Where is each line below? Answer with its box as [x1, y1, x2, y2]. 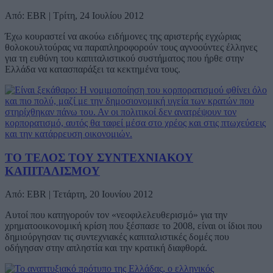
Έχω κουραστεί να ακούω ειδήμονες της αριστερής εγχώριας [5, 30, 241, 41]
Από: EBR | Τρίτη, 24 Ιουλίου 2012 [5, 10, 144, 21]
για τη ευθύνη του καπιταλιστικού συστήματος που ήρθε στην [5, 52, 244, 63]
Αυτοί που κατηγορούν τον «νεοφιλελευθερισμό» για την [5, 210, 227, 221]
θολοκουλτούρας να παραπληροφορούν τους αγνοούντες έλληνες [5, 41, 257, 52]
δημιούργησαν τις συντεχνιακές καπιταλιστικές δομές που [5, 232, 229, 243]
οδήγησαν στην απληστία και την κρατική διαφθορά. [5, 243, 207, 253]
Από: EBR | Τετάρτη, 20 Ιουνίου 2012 [5, 189, 153, 200]
